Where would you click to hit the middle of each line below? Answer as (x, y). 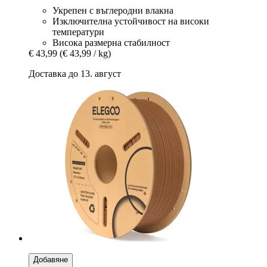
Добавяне (51, 260)
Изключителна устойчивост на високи (131, 21)
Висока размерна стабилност (111, 43)
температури (78, 32)
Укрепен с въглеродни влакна (113, 11)
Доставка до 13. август (75, 74)
